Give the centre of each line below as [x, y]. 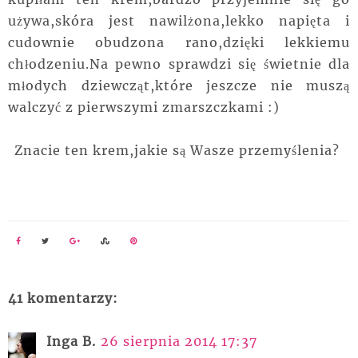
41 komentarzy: [63, 298]
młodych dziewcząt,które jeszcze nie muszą [179, 86]
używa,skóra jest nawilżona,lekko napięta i [179, 21]
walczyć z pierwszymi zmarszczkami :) [146, 107]
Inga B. [71, 342]
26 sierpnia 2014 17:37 [179, 342]
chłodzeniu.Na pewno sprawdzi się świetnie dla [179, 64]
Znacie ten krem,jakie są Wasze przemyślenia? [179, 151]
